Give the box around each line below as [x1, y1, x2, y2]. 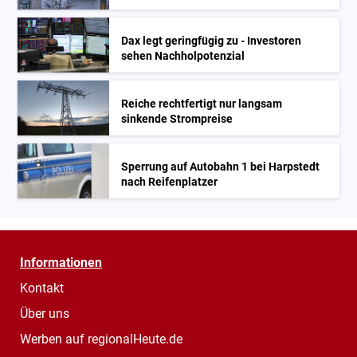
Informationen [20, 254, 102, 270]
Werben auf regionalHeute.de [20, 331, 182, 347]
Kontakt [20, 280, 64, 296]
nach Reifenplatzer [121, 175, 218, 189]
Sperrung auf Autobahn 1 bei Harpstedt [121, 159, 320, 174]
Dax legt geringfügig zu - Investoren [121, 33, 302, 48]
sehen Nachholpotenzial [121, 49, 245, 63]
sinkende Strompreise [121, 112, 233, 126]
